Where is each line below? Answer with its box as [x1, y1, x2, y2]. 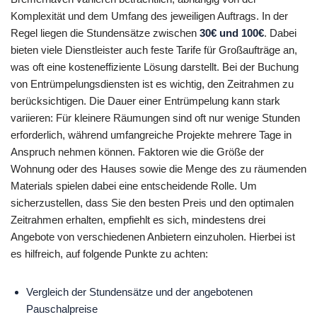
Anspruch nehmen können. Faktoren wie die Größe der [11, 145, 264, 158]
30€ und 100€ [200, 26, 264, 39]
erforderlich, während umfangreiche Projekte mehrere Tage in [11, 128, 292, 141]
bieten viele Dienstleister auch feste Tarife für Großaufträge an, [11, 43, 297, 56]
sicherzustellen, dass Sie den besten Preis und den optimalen [11, 196, 294, 209]
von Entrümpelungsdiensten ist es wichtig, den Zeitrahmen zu [11, 77, 294, 90]
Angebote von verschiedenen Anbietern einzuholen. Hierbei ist [11, 230, 295, 243]
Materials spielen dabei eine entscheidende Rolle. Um [11, 179, 257, 192]
